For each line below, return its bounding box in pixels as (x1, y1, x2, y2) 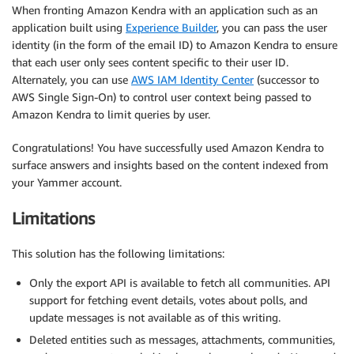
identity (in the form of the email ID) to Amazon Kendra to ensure (12, 38, 337, 52)
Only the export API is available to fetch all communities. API (29, 276, 330, 290)
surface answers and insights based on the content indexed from (12, 158, 329, 172)
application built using (12, 21, 126, 35)
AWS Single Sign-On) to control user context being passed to (12, 90, 311, 104)
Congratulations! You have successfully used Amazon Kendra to (12, 141, 324, 155)
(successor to (254, 73, 319, 87)
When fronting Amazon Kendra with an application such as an (12, 3, 318, 17)
